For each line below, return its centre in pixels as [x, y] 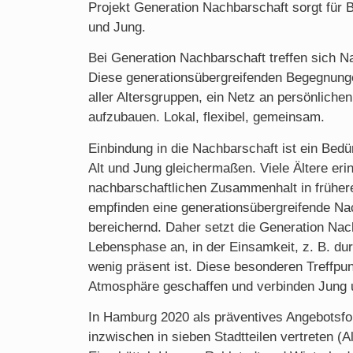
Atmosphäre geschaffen [160, 286]
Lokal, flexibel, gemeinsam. [244, 117]
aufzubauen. [126, 117]
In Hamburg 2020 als [151, 318]
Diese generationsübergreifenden [185, 78]
